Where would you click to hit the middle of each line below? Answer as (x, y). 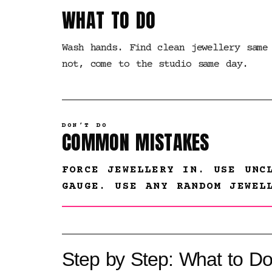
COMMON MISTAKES (136, 142)
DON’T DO (85, 125)
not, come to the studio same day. (155, 65)
